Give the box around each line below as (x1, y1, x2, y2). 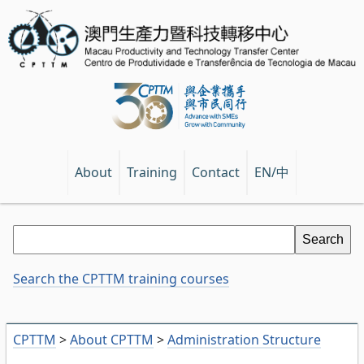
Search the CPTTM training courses (13, 270, 229, 288)
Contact (192, 163, 240, 182)
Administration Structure (167, 331, 321, 349)
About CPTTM (70, 331, 154, 349)
